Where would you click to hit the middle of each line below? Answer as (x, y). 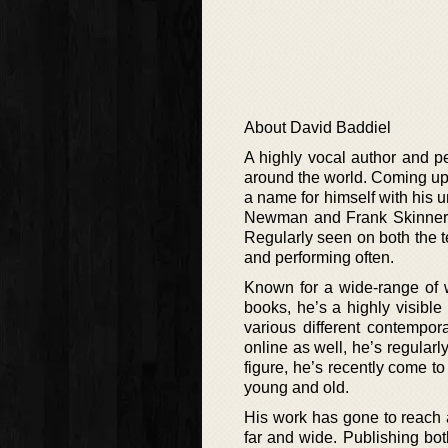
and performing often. (319, 258)
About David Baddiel (317, 128)
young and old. (296, 388)
